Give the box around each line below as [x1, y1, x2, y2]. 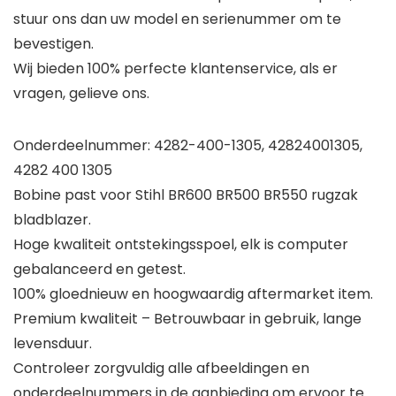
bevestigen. [13, 34, 94, 55]
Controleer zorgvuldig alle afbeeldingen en [13, 358, 309, 379]
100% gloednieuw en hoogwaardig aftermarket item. [13, 284, 373, 305]
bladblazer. [13, 209, 91, 231]
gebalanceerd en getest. [13, 259, 186, 280]
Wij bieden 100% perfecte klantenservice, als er [13, 58, 338, 80]
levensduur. [13, 333, 92, 354]
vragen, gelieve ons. [13, 83, 149, 104]
